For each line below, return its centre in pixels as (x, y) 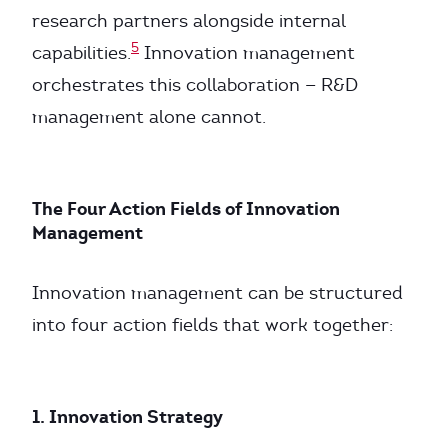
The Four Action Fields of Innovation (186, 208)
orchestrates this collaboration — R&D (195, 85)
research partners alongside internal (189, 21)
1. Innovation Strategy (127, 416)
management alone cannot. (149, 117)
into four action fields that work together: (212, 325)
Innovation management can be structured (217, 293)
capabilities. (81, 53)
